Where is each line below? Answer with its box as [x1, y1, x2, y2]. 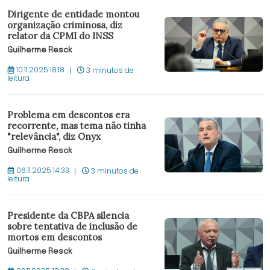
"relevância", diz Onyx [7, 131, 101, 143]
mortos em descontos [7, 231, 102, 243]
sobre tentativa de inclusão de [7, 221, 137, 233]
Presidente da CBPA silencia [7, 210, 129, 222]
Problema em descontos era [7, 109, 130, 121]
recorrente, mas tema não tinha [7, 120, 146, 132]
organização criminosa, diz [7, 19, 122, 31]
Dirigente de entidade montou [7, 8, 139, 20]
